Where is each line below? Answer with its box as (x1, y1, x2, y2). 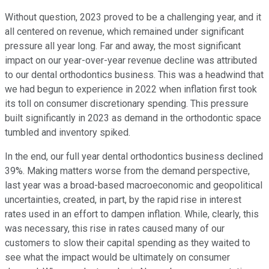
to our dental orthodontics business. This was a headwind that (5, 69, 264, 81)
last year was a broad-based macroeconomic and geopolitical (5, 180, 262, 192)
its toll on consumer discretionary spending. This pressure (5, 98, 249, 110)
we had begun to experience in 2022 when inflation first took (5, 83, 257, 95)
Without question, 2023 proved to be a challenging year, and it (5, 11, 261, 23)
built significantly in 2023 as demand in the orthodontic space (5, 112, 261, 124)
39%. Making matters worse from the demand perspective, (5, 165, 250, 177)
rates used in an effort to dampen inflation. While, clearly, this (5, 208, 259, 220)
